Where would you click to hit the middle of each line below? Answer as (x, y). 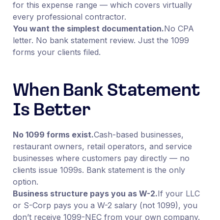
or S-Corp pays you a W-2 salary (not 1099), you (105, 205)
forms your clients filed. (56, 52)
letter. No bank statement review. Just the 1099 (101, 40)
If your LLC (179, 193)
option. (25, 181)
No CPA (179, 28)
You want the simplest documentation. (88, 28)
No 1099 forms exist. (53, 134)
